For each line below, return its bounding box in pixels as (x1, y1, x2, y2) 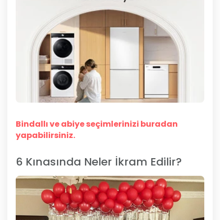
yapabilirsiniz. (16, 129, 75, 141)
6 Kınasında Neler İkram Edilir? (16, 154, 182, 169)
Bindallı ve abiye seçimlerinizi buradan (16, 118, 178, 130)
